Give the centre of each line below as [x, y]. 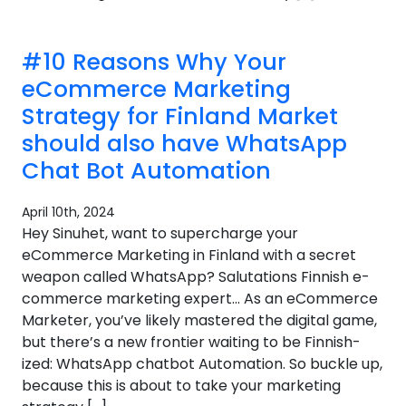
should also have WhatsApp [184, 144]
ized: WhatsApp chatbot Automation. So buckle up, [202, 364]
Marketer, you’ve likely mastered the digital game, [199, 320]
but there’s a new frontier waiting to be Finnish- [191, 342]
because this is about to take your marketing [181, 386]
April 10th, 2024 [68, 212]
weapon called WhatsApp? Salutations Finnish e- [196, 277]
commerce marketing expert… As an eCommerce [200, 299]
